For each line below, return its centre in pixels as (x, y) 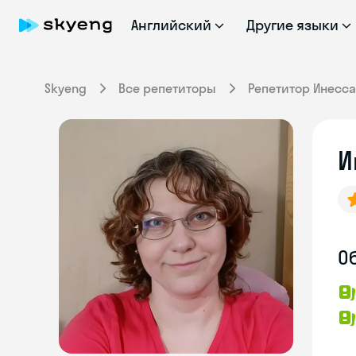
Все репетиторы (167, 88)
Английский (171, 25)
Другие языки (292, 25)
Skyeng (66, 88)
